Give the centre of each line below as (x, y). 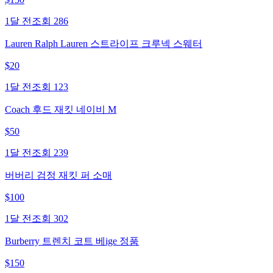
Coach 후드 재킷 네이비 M (61, 109)
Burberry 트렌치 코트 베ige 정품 (72, 241)
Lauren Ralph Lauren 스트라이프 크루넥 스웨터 (104, 43)
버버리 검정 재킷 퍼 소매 (58, 175)
